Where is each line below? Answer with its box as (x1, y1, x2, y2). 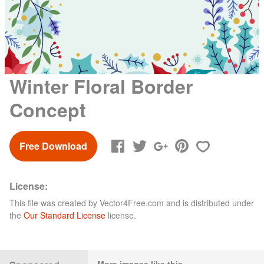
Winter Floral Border (9, 72, 193, 100)
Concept (9, 95, 86, 123)
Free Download (19, 138, 87, 153)
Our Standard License (24, 209, 105, 221)
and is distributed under (164, 196, 254, 209)
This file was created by (9, 196, 100, 209)
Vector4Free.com (100, 196, 164, 209)
